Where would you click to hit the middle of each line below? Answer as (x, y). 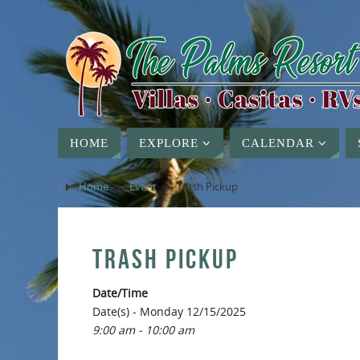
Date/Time (120, 293)
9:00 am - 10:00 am (143, 330)
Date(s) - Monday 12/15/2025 (169, 311)
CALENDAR (278, 143)
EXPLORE (169, 143)
